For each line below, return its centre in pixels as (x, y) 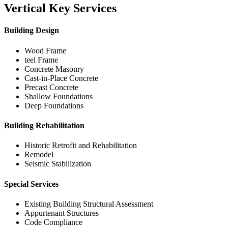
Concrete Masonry (54, 69)
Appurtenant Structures (62, 213)
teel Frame (41, 60)
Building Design (32, 31)
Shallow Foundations (59, 96)
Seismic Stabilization (58, 164)
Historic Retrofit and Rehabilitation (81, 146)
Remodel (39, 155)
